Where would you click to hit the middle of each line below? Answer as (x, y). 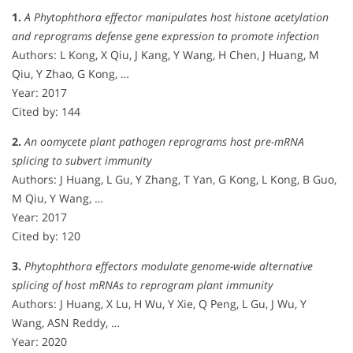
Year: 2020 (39, 341)
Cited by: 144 (46, 111)
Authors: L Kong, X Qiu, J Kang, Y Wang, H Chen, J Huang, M (165, 54)
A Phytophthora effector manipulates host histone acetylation (176, 17)
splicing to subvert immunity (82, 160)
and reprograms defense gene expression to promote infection (165, 35)
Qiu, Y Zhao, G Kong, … (71, 73)
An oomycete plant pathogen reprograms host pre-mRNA (164, 141)
